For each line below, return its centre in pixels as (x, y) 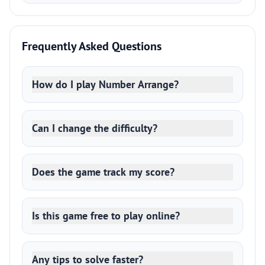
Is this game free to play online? (106, 216)
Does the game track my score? (103, 172)
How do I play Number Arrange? (105, 84)
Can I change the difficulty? (95, 128)
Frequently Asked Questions (92, 46)
